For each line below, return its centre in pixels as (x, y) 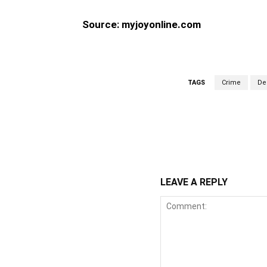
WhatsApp (201, 133)
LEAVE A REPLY (194, 182)
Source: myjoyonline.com (142, 24)
